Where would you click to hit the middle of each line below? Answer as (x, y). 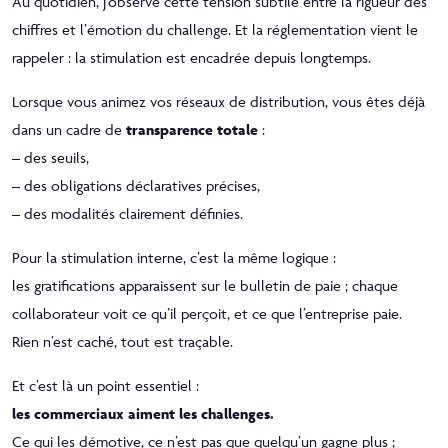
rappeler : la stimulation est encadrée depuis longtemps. (191, 57)
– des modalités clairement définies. (127, 213)
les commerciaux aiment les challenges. (143, 413)
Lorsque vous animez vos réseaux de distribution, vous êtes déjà (218, 101)
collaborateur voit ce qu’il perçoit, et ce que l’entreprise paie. (207, 313)
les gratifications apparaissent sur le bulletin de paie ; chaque (205, 285)
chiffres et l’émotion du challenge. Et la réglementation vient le (215, 29)
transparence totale (192, 129)
